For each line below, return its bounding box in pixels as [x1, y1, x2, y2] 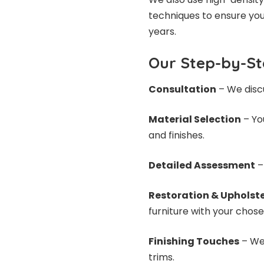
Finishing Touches [148, 234, 239, 248]
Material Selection [148, 112, 241, 126]
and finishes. [148, 128, 204, 142]
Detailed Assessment [148, 158, 255, 172]
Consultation [148, 82, 216, 96]
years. [148, 25, 176, 39]
